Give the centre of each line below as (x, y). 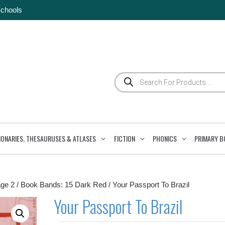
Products (129, 75)
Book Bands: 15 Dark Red (64, 184)
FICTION (124, 138)
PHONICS (164, 138)
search (125, 83)
